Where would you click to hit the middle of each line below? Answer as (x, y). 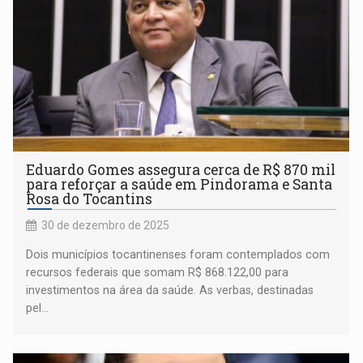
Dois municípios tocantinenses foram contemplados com (178, 254)
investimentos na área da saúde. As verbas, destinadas (170, 290)
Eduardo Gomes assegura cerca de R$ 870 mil (181, 169)
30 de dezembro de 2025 (106, 225)
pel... (38, 307)
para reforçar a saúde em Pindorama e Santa (179, 184)
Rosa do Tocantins (90, 199)
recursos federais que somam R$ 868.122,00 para (158, 272)
